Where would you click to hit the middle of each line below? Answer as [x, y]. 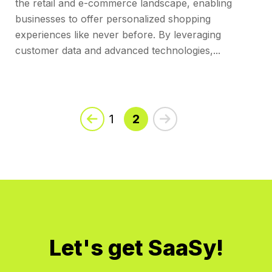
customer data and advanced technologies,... [118, 51]
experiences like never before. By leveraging [118, 35]
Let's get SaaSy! [136, 248]
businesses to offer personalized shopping [113, 19]
